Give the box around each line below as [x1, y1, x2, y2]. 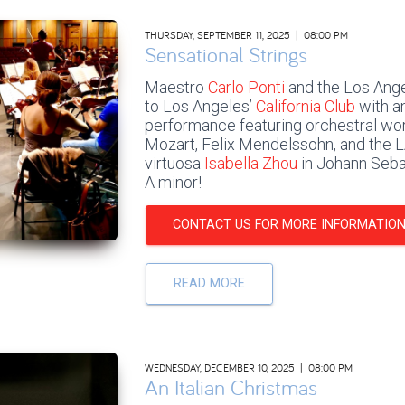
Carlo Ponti [207, 77, 288, 97]
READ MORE [173, 275, 245, 291]
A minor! [144, 172, 202, 192]
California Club [255, 96, 355, 116]
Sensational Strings [144, 40, 307, 68]
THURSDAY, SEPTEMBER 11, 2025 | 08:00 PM [144, 27, 348, 42]
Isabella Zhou [200, 153, 297, 173]
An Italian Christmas [144, 372, 317, 400]
